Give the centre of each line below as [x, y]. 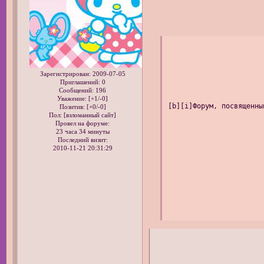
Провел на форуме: [83, 124]
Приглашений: [80, 82]
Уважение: [72, 99]
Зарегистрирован [64, 74]
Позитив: [72, 107]
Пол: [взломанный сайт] [83, 115]
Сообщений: [77, 91]
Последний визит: [82, 140]
